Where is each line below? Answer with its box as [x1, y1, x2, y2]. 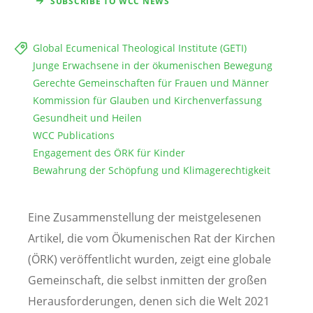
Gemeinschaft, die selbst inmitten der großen [28, 272, 267, 288]
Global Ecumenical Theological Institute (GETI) [33, 41, 247, 54]
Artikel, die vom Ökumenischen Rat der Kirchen [28, 230, 275, 246]
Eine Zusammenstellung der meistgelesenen [28, 209, 261, 225]
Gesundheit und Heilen [33, 110, 142, 124]
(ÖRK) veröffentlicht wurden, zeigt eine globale [28, 251, 271, 267]
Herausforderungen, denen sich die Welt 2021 [28, 293, 270, 309]
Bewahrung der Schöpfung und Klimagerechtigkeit [33, 163, 270, 177]
